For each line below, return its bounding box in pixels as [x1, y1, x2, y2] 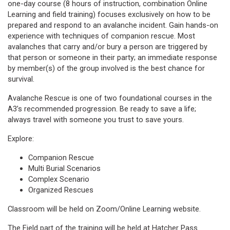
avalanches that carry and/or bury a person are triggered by [8, 42, 207, 51]
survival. [8, 74, 34, 84]
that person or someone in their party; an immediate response [8, 52, 217, 62]
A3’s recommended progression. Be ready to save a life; [8, 104, 196, 113]
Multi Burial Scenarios [28, 163, 101, 173]
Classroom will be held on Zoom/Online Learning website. [8, 204, 201, 214]
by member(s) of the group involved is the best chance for [8, 63, 205, 73]
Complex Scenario [28, 174, 89, 184]
